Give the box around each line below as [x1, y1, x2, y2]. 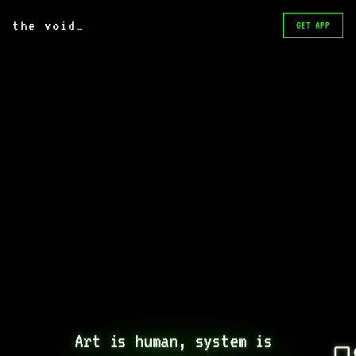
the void [13, 17, 76, 33]
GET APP [296, 20, 330, 31]
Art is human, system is [75, 330, 273, 351]
